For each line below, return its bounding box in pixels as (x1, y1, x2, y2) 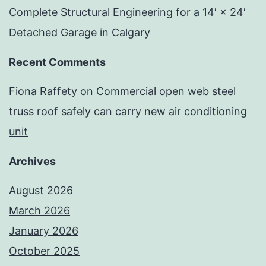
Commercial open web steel (96, 85, 236, 97)
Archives (9, 154, 56, 167)
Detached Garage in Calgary (9, 26, 150, 39)
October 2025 (9, 244, 80, 257)
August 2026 (9, 183, 73, 197)
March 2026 (9, 204, 70, 217)
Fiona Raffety (9, 85, 77, 97)
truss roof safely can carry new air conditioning (9, 105, 247, 118)
